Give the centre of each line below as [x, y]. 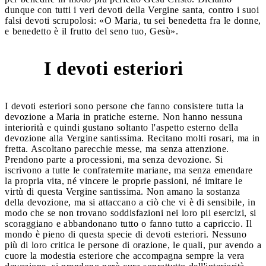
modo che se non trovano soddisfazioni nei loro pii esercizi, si [131, 213]
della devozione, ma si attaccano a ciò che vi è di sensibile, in [130, 202]
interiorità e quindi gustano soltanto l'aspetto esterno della [121, 127]
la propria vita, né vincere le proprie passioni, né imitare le [123, 180]
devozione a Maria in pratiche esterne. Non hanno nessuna [123, 116]
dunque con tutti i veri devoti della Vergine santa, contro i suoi [132, 9]
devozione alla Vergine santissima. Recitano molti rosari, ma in [132, 138]
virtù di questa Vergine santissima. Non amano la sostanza [123, 191]
